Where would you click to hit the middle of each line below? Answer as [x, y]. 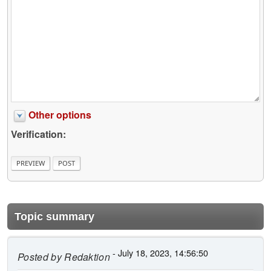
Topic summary [54, 216]
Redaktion [86, 256]
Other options [60, 115]
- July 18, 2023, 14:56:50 [159, 252]
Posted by [40, 256]
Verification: [38, 134]
